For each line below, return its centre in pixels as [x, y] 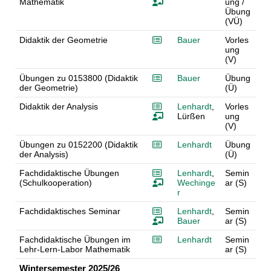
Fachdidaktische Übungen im [75, 240]
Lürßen [191, 116]
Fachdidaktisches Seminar [70, 211]
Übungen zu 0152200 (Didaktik [78, 145]
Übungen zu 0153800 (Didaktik [78, 78]
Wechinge [196, 183]
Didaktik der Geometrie [63, 40]
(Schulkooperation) [55, 183]
